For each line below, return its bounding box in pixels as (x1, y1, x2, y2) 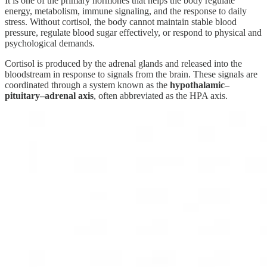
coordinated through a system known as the (5, 80, 170, 91)
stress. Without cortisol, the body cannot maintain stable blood (5, 17, 237, 27)
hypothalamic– (170, 80, 229, 91)
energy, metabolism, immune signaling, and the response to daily (5, 6, 247, 17)
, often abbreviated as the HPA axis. (94, 91, 228, 101)
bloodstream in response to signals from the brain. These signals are (5, 69, 257, 80)
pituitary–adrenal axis (5, 91, 94, 101)
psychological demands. (5, 38, 95, 49)
